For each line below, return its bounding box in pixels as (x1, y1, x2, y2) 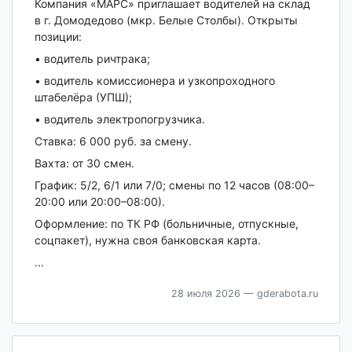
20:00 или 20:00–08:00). (34, 195, 165, 209)
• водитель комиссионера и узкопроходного (34, 74, 275, 88)
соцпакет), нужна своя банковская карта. (34, 233, 261, 247)
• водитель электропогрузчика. (34, 112, 205, 126)
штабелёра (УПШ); (34, 90, 132, 104)
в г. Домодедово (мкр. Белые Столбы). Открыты (34, 13, 298, 27)
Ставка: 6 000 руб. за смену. (34, 134, 192, 148)
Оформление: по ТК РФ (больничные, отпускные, (34, 217, 299, 231)
